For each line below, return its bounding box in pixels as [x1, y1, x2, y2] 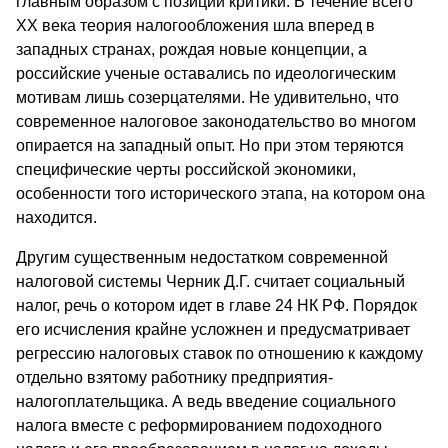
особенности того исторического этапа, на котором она [16, 185, 425, 203]
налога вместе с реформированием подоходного [16, 417, 382, 435]
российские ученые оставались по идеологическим [16, 65, 396, 83]
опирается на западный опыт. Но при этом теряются [16, 137, 404, 155]
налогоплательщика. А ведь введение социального [16, 393, 396, 411]
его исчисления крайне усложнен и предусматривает [16, 321, 410, 339]
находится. [16, 209, 97, 227]
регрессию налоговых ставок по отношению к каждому [16, 345, 423, 363]
